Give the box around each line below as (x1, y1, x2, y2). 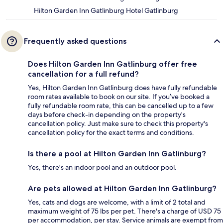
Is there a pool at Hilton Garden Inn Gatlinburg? (28, 149, 206, 159)
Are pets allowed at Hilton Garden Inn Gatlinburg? (28, 184, 217, 194)
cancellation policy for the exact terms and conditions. (28, 128, 194, 137)
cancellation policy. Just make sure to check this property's (28, 119, 208, 128)
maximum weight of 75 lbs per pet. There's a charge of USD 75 (28, 207, 221, 216)
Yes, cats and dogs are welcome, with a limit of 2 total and (28, 198, 206, 207)
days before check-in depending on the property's (28, 110, 186, 119)
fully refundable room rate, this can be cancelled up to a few (28, 101, 214, 111)
